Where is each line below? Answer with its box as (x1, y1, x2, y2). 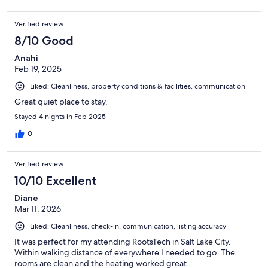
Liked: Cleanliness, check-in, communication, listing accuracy (30, 221, 226, 231)
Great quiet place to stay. (14, 96, 108, 107)
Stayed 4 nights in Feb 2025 (14, 111, 106, 121)
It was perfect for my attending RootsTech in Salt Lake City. (14, 236, 231, 247)
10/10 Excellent (14, 173, 96, 188)
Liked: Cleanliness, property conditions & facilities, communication (30, 81, 245, 91)
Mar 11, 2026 (14, 203, 61, 214)
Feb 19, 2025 (14, 63, 62, 74)
